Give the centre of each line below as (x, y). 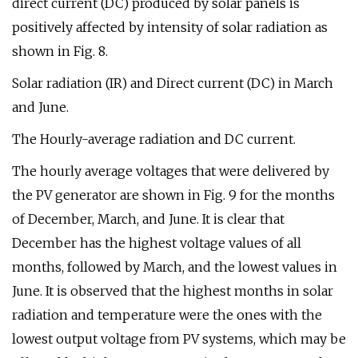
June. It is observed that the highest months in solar (173, 291)
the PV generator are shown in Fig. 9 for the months (173, 195)
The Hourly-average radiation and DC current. (154, 139)
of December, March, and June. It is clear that (148, 219)
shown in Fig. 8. (60, 51)
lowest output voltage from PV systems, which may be (179, 339)
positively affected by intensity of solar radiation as (170, 27)
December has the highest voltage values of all (157, 243)
